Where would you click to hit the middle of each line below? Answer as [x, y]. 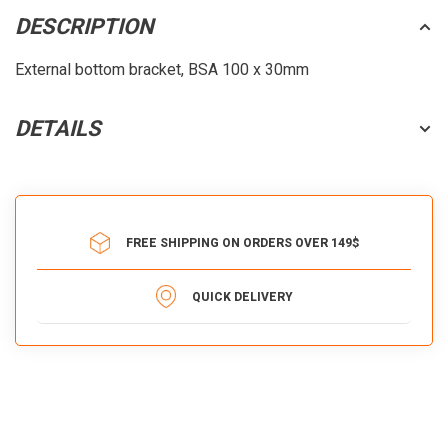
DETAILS [58, 128]
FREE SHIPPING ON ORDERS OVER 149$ [242, 243]
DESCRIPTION [84, 26]
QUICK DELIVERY [242, 296]
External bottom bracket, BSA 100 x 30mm [162, 69]
